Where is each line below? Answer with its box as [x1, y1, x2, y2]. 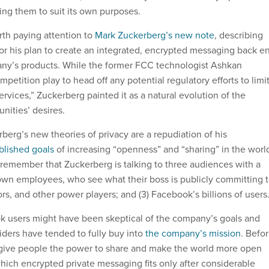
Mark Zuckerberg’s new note [95, 28, 214, 43]
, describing [214, 28, 263, 43]
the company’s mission [145, 226, 241, 241]
